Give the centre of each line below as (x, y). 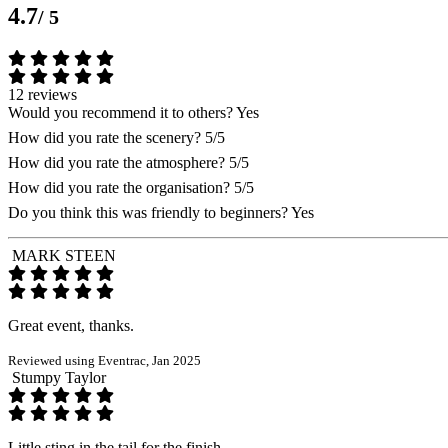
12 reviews (42, 94)
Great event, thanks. (71, 325)
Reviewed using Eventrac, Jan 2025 (104, 360)
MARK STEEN (64, 255)
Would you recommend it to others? (120, 112)
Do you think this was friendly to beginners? (149, 212)
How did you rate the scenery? (106, 137)
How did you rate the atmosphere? (118, 162)
